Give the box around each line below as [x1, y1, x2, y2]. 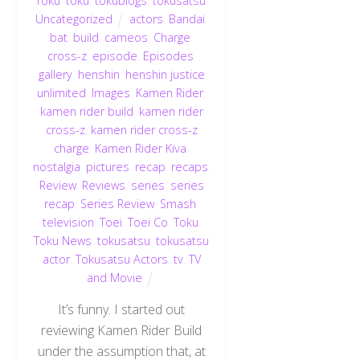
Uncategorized [35, 11, 113, 27]
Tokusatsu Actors [75, 252, 168, 268]
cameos [104, 30, 149, 46]
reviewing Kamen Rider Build [41, 321, 202, 339]
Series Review [80, 196, 155, 212]
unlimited [37, 85, 87, 101]
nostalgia [32, 159, 80, 175]
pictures [85, 159, 129, 175]
